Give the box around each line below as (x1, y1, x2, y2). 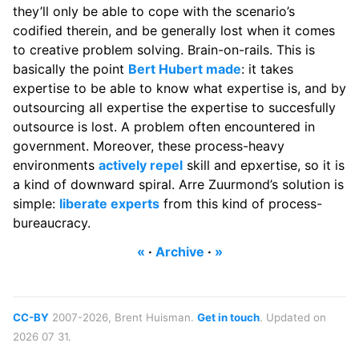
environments (13, 157, 99, 174)
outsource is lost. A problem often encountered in (13, 119, 315, 135)
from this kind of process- (159, 196, 322, 212)
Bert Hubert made (128, 61, 241, 78)
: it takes (241, 61, 293, 78)
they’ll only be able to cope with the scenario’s (13, 3, 295, 20)
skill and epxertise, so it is (183, 157, 345, 174)
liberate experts (59, 196, 159, 212)
